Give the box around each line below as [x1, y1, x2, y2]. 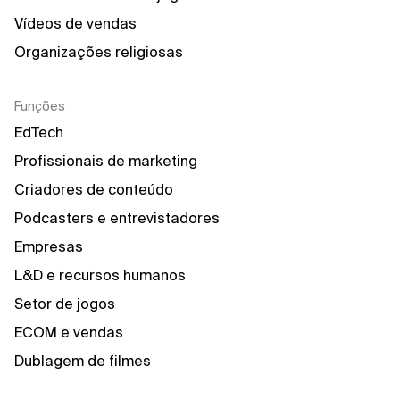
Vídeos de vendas [14, 15, 137, 31]
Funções [14, 99, 65, 113]
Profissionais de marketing [14, 153, 197, 169]
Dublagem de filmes [14, 353, 151, 369]
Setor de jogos [14, 296, 115, 312]
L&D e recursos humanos [14, 267, 186, 283]
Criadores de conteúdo [14, 181, 173, 197]
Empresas [14, 238, 83, 254]
